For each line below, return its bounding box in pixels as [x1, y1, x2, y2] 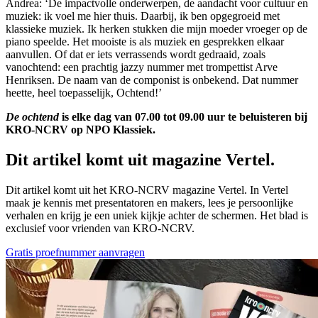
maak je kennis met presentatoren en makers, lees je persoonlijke [6, 196, 293, 209]
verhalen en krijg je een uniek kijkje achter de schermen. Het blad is [6, 209, 308, 221]
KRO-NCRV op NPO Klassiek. [6, 123, 155, 136]
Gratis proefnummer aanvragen [6, 246, 145, 258]
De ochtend [6, 110, 59, 123]
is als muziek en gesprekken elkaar [129, 35, 284, 48]
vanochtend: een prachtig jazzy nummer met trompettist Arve [6, 60, 278, 73]
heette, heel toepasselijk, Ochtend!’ [6, 86, 162, 99]
